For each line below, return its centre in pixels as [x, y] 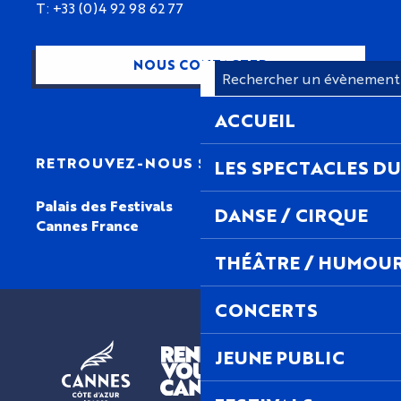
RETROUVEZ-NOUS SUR [133, 162]
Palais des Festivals [104, 205]
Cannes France [87, 225]
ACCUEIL [255, 119]
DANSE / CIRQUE [291, 214]
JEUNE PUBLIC [280, 357]
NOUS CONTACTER [200, 64]
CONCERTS [266, 309]
